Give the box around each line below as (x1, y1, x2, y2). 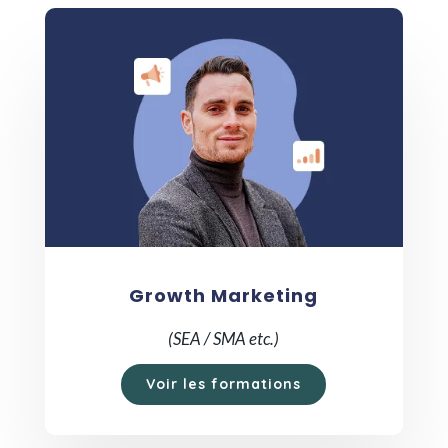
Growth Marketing (129, 283, 319, 308)
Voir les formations (146, 375, 302, 394)
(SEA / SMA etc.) (168, 328, 280, 349)
